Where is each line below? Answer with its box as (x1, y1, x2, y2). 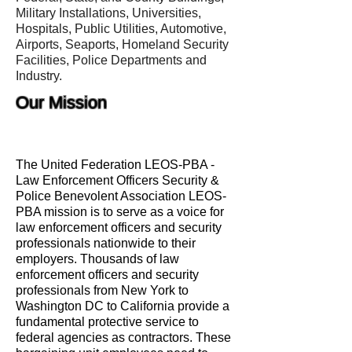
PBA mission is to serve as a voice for (16, 205, 224, 218)
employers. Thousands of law (16, 252, 179, 266)
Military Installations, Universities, (16, 6, 201, 20)
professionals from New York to (16, 284, 189, 297)
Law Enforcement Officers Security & (16, 174, 219, 187)
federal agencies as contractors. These (16, 331, 231, 344)
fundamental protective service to (16, 315, 199, 328)
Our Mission (16, 93, 107, 112)
